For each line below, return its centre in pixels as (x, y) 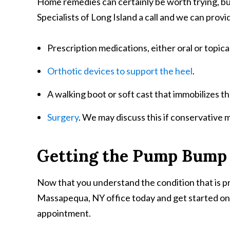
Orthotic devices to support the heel (120, 71)
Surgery (63, 117)
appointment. (64, 213)
